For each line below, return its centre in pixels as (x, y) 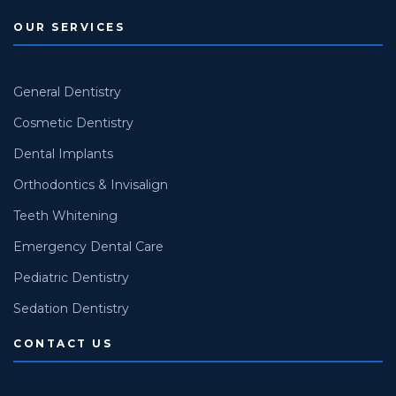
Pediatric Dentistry (71, 277)
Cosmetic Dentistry (73, 122)
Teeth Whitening (65, 215)
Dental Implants (63, 153)
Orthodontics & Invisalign (91, 184)
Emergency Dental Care (88, 246)
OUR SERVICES (69, 27)
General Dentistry (67, 91)
